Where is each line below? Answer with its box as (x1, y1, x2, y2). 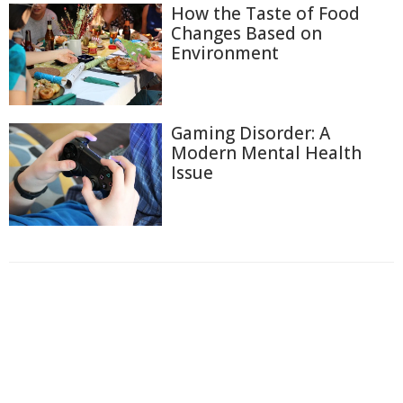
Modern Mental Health (171, 141, 362, 166)
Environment (171, 40, 279, 65)
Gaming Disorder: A (171, 121, 330, 146)
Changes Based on (171, 21, 322, 45)
